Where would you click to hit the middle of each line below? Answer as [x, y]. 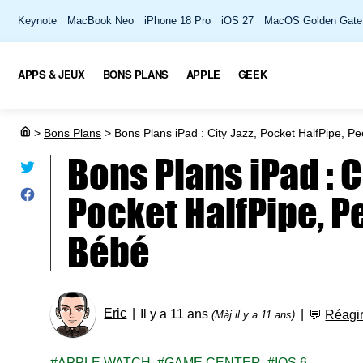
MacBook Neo [100, 21]
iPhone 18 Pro [177, 21]
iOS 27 [237, 21]
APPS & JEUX [51, 74]
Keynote [37, 21]
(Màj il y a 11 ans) [254, 315]
